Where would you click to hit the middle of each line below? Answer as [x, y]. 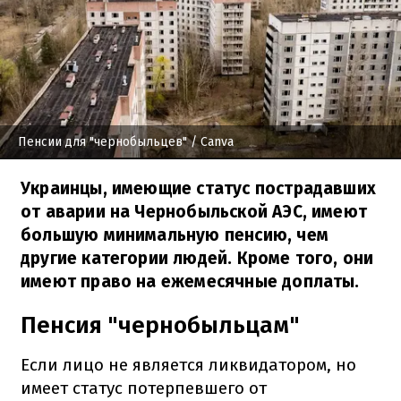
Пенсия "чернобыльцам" [160, 325]
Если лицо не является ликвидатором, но [188, 364]
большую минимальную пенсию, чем [175, 235]
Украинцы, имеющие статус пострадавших [199, 188]
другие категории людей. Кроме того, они [197, 258]
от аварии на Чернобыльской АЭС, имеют [194, 211]
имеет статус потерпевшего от [144, 388]
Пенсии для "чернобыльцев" [102, 141]
